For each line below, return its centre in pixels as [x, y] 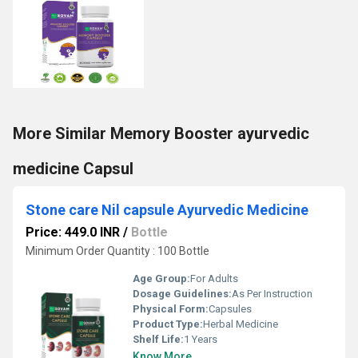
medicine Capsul [73, 169]
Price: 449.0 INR [73, 232]
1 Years [201, 339]
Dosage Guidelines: [182, 294]
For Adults [214, 278]
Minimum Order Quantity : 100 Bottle [117, 251]
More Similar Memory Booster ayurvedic [161, 133]
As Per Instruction [272, 294]
